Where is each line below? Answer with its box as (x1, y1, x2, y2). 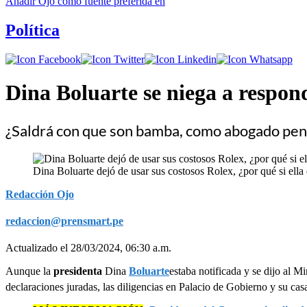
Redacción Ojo (5, 188, 74, 200)
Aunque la (5, 265, 53, 277)
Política (5, 21, 60, 39)
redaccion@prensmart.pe (5, 214, 123, 227)
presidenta (53, 265, 105, 277)
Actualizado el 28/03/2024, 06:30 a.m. (5, 241, 171, 254)
